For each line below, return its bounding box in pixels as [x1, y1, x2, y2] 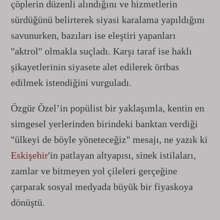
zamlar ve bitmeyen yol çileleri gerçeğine [11, 165, 177, 176]
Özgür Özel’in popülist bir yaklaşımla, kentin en [11, 103, 204, 113]
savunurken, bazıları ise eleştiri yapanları [11, 30, 176, 41]
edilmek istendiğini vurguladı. [11, 77, 132, 88]
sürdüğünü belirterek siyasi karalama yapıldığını [11, 14, 205, 25]
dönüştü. [11, 197, 45, 208]
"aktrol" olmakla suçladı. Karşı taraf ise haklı [11, 46, 192, 56]
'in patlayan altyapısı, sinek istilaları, [48, 150, 196, 161]
